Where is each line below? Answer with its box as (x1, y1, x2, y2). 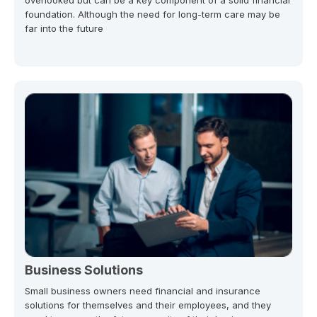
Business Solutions (25, 263, 143, 278)
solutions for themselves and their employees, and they (25, 299, 271, 311)
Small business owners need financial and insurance (25, 285, 260, 297)
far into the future (25, 22, 103, 34)
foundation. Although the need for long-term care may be (25, 8, 280, 20)
